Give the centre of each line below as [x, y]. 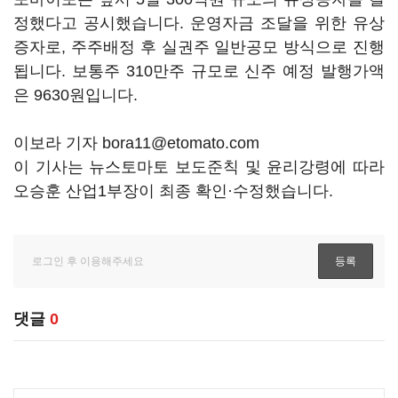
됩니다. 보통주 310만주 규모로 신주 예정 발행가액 [199, 71]
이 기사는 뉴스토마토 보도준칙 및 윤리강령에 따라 [199, 167]
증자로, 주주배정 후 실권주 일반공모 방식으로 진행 [199, 47]
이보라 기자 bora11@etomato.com [136, 143]
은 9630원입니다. [78, 95]
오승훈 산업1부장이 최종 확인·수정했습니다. [173, 191]
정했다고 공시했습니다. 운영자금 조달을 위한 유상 [199, 23]
